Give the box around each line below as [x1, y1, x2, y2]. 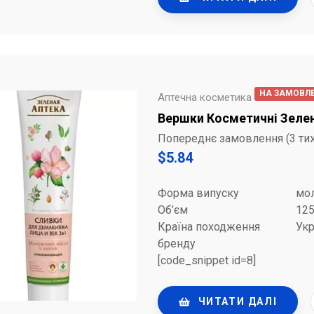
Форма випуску [158, 186, 239, 200]
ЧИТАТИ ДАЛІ [198, 296, 278, 308]
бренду [158, 237, 196, 251]
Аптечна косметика [158, 91, 252, 104]
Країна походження [158, 220, 260, 234]
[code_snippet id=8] [158, 254, 256, 268]
